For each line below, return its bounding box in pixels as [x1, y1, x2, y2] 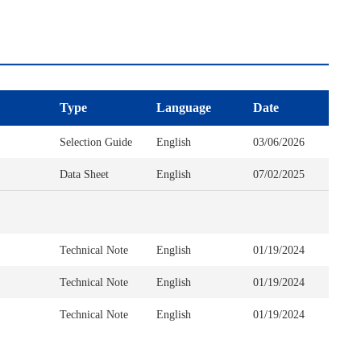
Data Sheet [60, 168, 109, 180]
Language [156, 101, 211, 114]
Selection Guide [60, 135, 132, 148]
